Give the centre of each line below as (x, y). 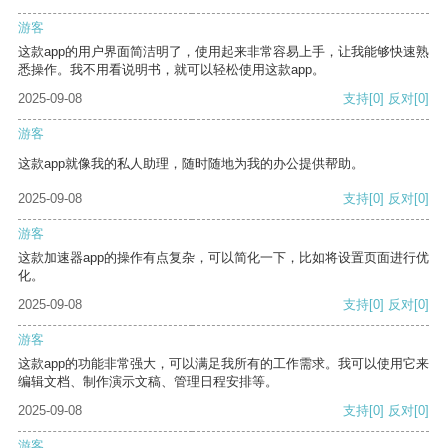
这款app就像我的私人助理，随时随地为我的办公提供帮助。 (191, 164)
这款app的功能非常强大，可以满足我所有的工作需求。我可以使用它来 (223, 364)
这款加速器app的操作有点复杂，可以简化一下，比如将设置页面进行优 (223, 258)
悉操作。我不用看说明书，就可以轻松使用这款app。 (171, 70)
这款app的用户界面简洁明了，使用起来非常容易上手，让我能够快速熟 (223, 52)
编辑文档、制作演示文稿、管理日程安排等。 (148, 382)
